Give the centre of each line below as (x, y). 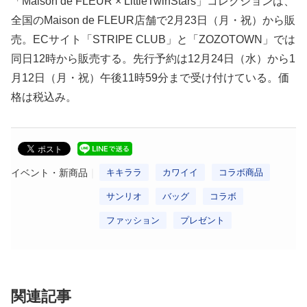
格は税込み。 (44, 97)
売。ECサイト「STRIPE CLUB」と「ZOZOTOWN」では (153, 39)
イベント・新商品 (49, 172)
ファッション (133, 220)
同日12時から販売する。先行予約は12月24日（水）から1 (153, 58)
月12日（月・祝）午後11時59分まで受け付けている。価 (150, 77)
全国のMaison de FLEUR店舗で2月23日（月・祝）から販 (153, 20)
